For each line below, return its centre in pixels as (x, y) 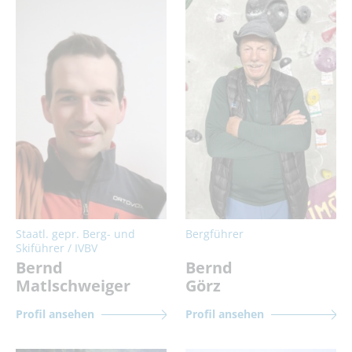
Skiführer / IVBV (57, 247)
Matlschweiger (73, 285)
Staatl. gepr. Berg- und (75, 233)
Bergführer (214, 233)
